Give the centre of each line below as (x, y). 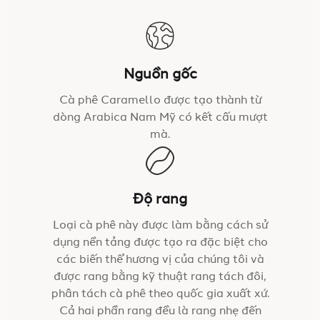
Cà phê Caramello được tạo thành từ (160, 101)
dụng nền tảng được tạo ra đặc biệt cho (160, 243)
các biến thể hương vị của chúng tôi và (160, 260)
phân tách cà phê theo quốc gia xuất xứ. (160, 294)
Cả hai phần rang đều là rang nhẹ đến (160, 311)
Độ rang (160, 200)
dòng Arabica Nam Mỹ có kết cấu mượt (160, 118)
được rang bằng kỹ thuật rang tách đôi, (160, 277)
